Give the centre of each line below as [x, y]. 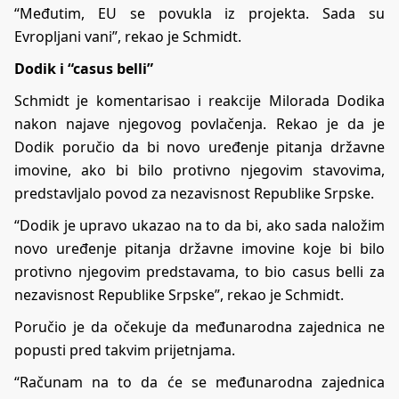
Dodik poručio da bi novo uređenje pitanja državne [199, 147]
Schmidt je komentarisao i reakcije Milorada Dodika [199, 100]
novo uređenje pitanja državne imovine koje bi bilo [199, 248]
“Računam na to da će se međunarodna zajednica [199, 382]
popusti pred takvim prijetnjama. [125, 350]
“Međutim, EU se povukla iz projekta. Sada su [199, 13]
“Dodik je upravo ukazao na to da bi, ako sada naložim [199, 225]
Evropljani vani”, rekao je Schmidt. [128, 36]
